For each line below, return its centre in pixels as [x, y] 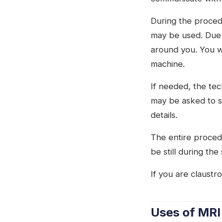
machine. [168, 64]
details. [164, 115]
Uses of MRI [186, 212]
